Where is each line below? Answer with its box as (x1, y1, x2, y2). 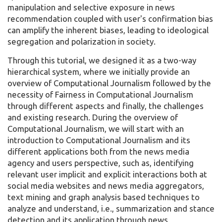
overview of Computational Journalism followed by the (7, 78, 211, 88)
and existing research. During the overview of (7, 112, 178, 122)
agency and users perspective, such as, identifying (7, 158, 194, 168)
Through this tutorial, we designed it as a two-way (7, 55, 196, 65)
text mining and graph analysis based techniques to (7, 192, 200, 202)
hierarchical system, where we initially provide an (7, 67, 190, 77)
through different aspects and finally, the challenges (7, 101, 204, 111)
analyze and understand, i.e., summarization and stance (7, 204, 215, 214)
